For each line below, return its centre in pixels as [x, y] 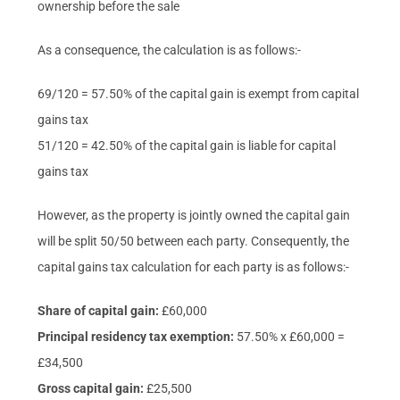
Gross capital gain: [91, 388]
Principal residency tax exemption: [137, 336]
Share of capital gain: [100, 310]
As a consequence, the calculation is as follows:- [170, 50]
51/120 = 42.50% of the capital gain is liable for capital [187, 145]
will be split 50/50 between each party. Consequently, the [194, 241]
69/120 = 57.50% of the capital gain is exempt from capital [199, 93]
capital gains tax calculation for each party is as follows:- [194, 267]
